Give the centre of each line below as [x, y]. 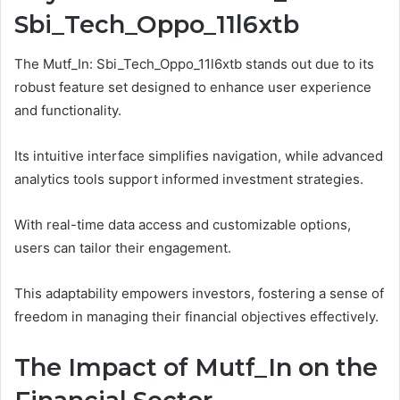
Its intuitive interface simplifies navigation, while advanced [199, 156]
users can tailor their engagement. [123, 248]
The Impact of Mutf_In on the [196, 368]
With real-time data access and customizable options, [183, 225]
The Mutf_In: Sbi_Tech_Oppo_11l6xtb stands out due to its [194, 64]
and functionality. [68, 111]
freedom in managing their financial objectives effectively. [196, 317]
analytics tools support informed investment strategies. [189, 179]
